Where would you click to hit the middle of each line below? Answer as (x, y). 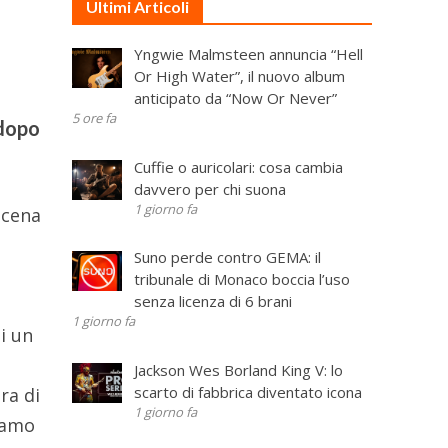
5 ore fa (94, 118)
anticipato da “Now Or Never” (235, 98)
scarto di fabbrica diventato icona (247, 391)
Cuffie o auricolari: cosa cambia (238, 166)
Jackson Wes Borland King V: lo (238, 369)
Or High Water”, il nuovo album (239, 76)
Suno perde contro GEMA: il (227, 257)
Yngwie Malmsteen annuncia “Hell (248, 54)
